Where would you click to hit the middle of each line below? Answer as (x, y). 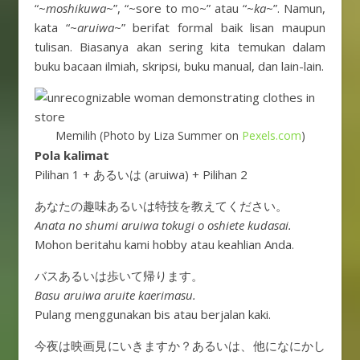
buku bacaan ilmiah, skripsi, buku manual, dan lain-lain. (179, 66)
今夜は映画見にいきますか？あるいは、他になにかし (180, 346)
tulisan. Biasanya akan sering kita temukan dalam (180, 47)
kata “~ (56, 28)
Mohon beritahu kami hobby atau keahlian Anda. (164, 245)
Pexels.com (271, 136)
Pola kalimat (72, 155)
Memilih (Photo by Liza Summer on (148, 136)
